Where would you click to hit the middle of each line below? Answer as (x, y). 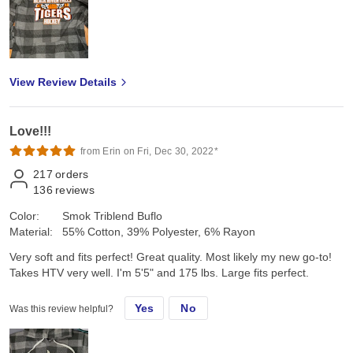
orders (72, 174)
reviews (75, 190)
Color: (24, 216)
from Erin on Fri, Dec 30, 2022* (149, 151)
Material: (31, 231)
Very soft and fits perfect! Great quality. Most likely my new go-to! (171, 256)
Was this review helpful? (61, 308)
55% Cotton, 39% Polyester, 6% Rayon (159, 231)
